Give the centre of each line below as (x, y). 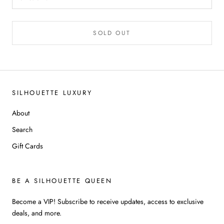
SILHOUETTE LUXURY (52, 92)
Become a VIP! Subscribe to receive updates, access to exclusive (108, 201)
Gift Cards (27, 146)
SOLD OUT (112, 33)
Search (22, 129)
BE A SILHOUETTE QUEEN (62, 180)
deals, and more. (37, 213)
